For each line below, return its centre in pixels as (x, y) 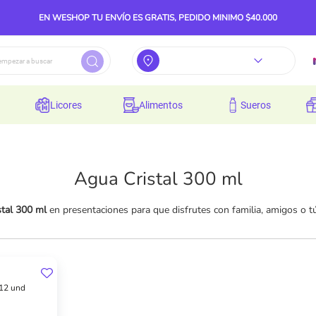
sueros (259, 105)
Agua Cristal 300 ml (158, 179)
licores (68, 105)
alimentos (164, 105)
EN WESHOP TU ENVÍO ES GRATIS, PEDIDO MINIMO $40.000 (158, 18)
